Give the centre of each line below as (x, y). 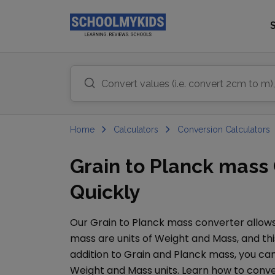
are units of (125, 238)
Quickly (105, 192)
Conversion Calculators (224, 130)
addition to (97, 254)
